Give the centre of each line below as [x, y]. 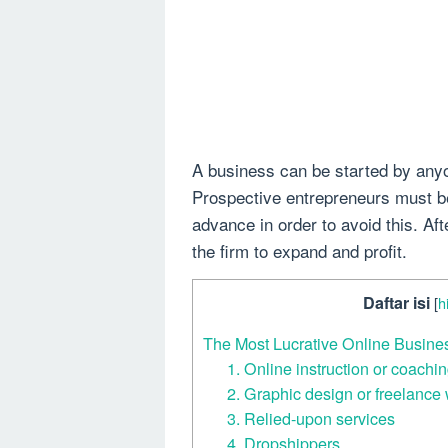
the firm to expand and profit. [299, 250]
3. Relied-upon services [311, 418]
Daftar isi [396, 302]
